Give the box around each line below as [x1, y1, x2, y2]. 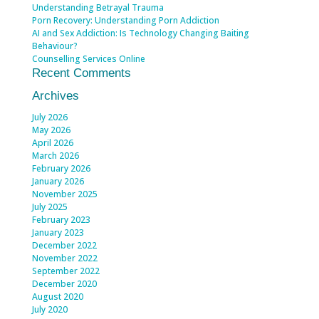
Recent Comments [31, 66, 131, 80]
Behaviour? [31, 39, 78, 52]
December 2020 [31, 277, 97, 290]
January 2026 [31, 174, 84, 187]
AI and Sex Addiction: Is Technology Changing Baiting [31, 26, 249, 39]
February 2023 [31, 213, 90, 226]
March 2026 [31, 149, 79, 162]
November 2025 [31, 187, 98, 200]
